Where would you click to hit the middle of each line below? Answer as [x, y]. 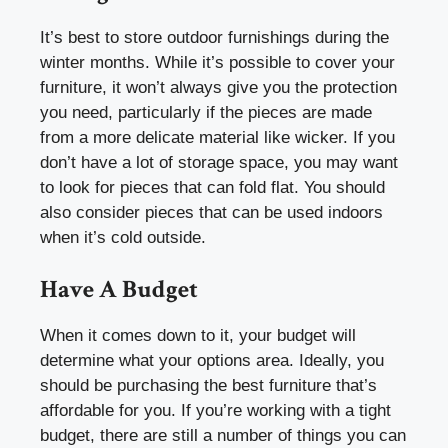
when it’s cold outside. [123, 238]
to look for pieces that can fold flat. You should [212, 188]
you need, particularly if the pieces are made [206, 113]
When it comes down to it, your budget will [198, 335]
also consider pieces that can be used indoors [211, 213]
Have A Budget [119, 289]
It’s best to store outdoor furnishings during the [214, 38]
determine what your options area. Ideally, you [212, 360]
